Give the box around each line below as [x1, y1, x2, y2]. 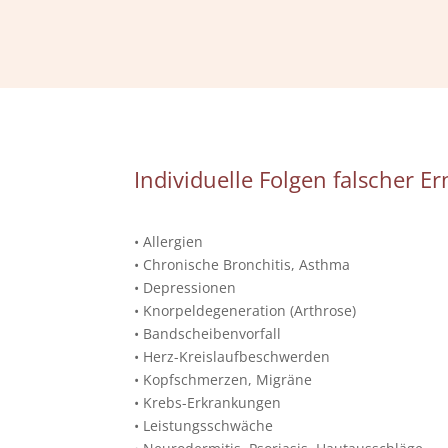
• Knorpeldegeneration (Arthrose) [134, 301, 357, 321]
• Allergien [134, 232, 204, 252]
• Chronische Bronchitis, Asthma [134, 255, 351, 275]
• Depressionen [134, 278, 237, 298]
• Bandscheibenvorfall [134, 324, 282, 344]
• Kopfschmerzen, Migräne [134, 370, 313, 390]
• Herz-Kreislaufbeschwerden [134, 347, 331, 367]
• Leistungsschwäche [134, 416, 274, 436]
